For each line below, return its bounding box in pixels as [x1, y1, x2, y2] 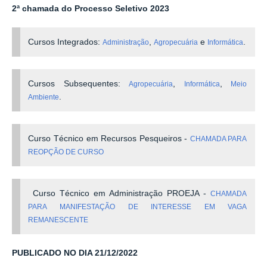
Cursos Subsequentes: [28, 79, 129, 88]
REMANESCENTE [28, 215, 89, 224]
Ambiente [28, 92, 60, 101]
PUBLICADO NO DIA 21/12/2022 [12, 248, 138, 257]
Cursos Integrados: [28, 37, 103, 46]
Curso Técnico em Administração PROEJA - [28, 188, 211, 198]
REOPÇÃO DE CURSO [28, 147, 104, 156]
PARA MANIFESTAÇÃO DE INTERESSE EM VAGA [28, 202, 247, 211]
